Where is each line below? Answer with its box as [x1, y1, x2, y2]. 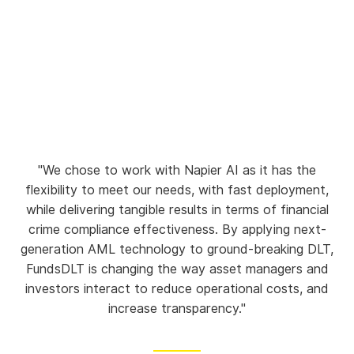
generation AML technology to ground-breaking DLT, [21, 242, 333, 258]
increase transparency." [108, 301, 246, 317]
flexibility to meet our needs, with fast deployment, [25, 183, 329, 198]
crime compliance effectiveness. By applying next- [28, 222, 326, 238]
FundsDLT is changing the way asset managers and [25, 262, 329, 277]
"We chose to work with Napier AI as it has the [38, 163, 316, 179]
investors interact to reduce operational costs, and [25, 281, 329, 297]
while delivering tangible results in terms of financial [25, 202, 329, 218]
